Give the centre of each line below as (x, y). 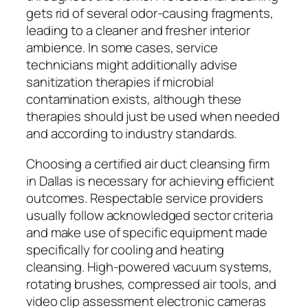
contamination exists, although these (134, 99)
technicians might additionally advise (132, 65)
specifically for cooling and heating (125, 249)
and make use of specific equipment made (147, 232)
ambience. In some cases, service (122, 48)
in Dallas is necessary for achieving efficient (151, 180)
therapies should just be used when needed (153, 117)
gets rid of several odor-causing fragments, (150, 13)
